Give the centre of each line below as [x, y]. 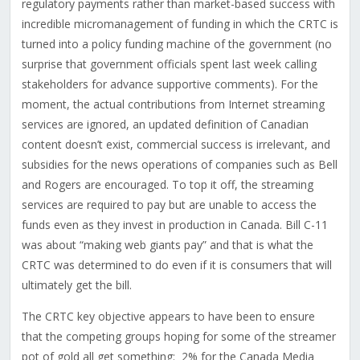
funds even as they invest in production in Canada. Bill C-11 [174, 225]
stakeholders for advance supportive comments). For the [170, 84]
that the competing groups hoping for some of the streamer [178, 337]
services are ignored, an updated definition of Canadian [165, 125]
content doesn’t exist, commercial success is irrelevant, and [176, 145]
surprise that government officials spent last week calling [169, 64]
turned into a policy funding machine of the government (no [176, 44]
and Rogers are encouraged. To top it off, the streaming [167, 185]
